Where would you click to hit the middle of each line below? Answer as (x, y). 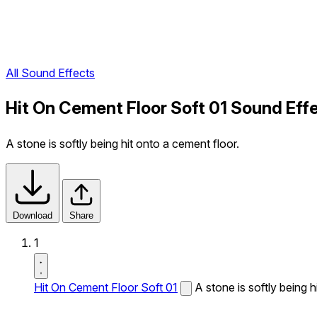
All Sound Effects (50, 73)
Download (33, 215)
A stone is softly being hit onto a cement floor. (122, 144)
